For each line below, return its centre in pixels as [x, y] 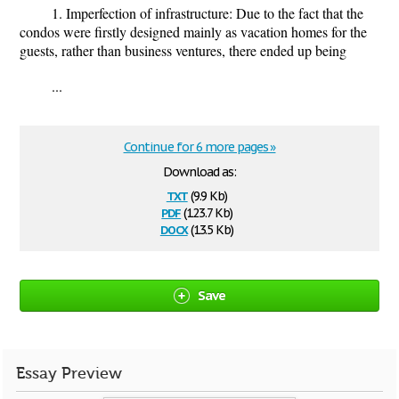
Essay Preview [69, 374]
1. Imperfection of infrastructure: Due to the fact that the [208, 13]
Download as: [199, 172]
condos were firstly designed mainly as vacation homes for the [193, 32]
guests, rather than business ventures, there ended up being [183, 50]
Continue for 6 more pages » [199, 147]
